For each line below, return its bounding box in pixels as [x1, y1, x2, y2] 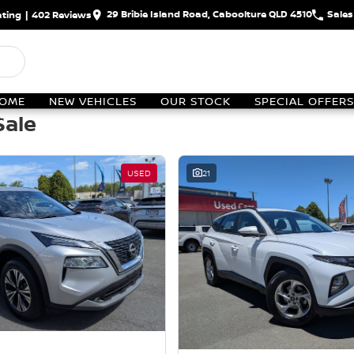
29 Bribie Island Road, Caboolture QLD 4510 [107, 6, 312, 21]
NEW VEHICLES [49, 93, 137, 108]
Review [50, 8, 86, 21]
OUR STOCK [160, 93, 231, 108]
